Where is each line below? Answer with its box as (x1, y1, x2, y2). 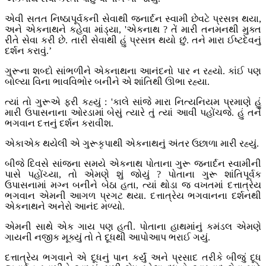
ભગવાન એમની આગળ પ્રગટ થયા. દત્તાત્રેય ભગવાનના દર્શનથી (5, 191, 261, 201)
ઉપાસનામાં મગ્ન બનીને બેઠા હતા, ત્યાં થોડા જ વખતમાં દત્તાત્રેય (5, 180, 261, 191)
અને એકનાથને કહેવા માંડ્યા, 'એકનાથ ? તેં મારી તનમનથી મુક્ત (5, 24, 261, 35)
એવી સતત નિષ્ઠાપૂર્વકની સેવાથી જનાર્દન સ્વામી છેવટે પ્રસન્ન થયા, (5, 14, 261, 24)
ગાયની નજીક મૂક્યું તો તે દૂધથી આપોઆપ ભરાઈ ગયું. (5, 232, 210, 243)
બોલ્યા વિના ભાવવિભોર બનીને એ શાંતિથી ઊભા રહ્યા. (5, 77, 210, 87)
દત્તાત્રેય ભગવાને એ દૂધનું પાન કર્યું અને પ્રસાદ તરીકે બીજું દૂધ (5, 252, 261, 263)
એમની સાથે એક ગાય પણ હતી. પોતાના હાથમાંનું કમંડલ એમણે (5, 221, 261, 232)
